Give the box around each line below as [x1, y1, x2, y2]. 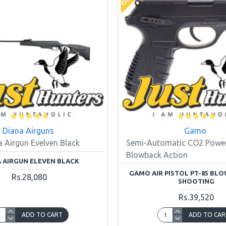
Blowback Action [126, 150, 188, 159]
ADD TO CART [21, 211, 63, 218]
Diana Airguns [2, 126, 54, 135]
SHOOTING [178, 177, 215, 185]
